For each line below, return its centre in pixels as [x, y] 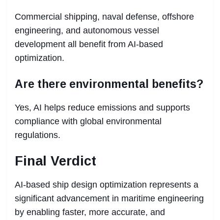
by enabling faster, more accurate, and [90, 212]
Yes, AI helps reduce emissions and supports [102, 107]
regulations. [38, 135]
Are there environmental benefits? [109, 84]
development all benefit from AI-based [89, 44]
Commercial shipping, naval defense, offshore [104, 16]
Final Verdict [55, 161]
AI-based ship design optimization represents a [107, 184]
